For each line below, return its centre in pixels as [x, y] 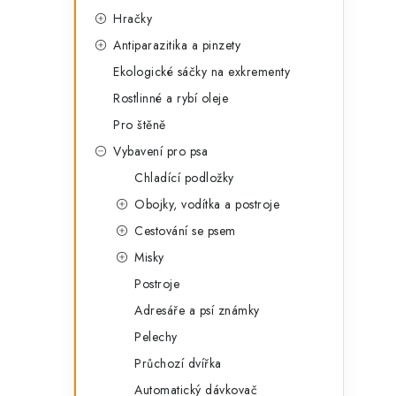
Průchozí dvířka [178, 363]
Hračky [133, 19]
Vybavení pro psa [160, 151]
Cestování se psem [185, 231]
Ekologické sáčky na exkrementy [202, 72]
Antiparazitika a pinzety [177, 45]
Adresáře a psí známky [197, 310]
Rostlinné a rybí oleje [171, 98]
